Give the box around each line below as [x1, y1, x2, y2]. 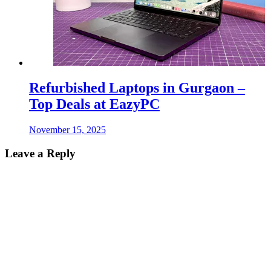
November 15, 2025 [29, 125, 106, 135]
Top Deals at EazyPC [29, 96, 160, 113]
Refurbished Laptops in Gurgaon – [29, 80, 245, 96]
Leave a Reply [5, 147, 76, 160]
